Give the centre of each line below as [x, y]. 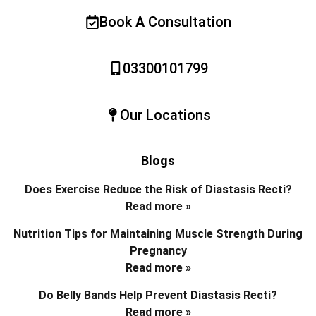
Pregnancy [158, 251]
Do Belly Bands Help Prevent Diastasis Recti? [158, 296]
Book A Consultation [165, 22]
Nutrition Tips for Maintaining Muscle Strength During [158, 234]
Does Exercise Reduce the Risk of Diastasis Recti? [158, 190]
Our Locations [165, 115]
